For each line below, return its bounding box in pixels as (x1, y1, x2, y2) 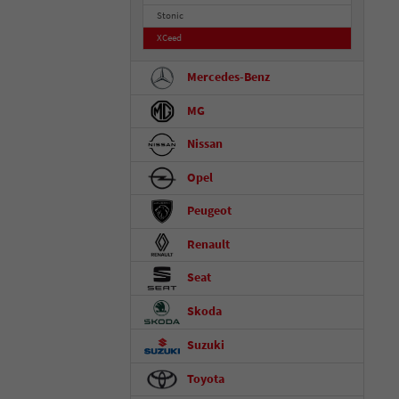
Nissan (184, 135, 223, 151)
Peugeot (184, 202, 232, 218)
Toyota (184, 370, 224, 387)
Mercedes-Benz (184, 69, 270, 85)
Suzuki (184, 337, 224, 353)
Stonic (157, 9, 184, 21)
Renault (184, 236, 230, 252)
